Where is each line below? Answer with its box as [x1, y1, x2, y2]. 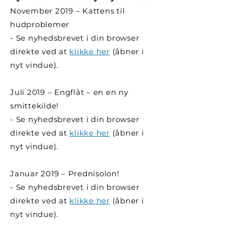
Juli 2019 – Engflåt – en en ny [10, 87, 129, 97]
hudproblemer [10, 20, 69, 29]
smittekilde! [10, 101, 59, 110]
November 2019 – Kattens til [10, 6, 125, 16]
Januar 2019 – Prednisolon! [10, 169, 120, 178]
